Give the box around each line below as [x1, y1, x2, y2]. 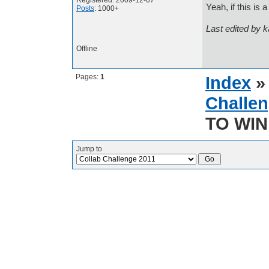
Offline [76, 44, 97, 53]
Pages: [76, 73, 100, 81]
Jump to [76, 145, 102, 153]
